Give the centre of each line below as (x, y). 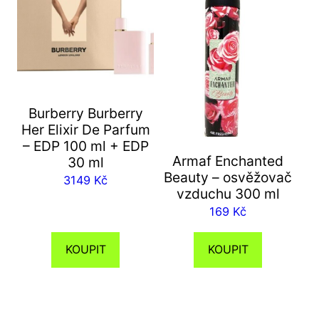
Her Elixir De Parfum (85, 129)
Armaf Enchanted (228, 161)
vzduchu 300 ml (228, 193)
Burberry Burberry (85, 113)
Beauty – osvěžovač (228, 177)
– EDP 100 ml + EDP (85, 146)
